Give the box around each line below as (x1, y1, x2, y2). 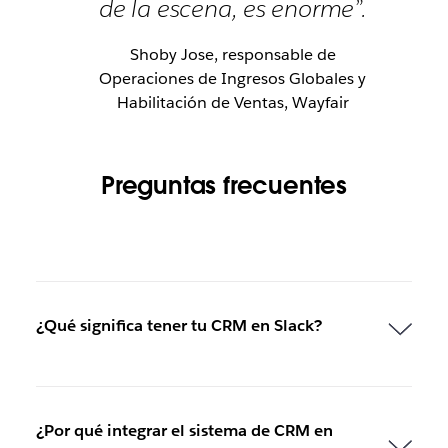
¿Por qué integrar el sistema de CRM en (35, 420, 333, 442)
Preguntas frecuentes (100, 170, 348, 202)
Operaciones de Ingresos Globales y (99, 68, 367, 90)
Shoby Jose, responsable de (129, 44, 336, 66)
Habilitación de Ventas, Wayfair (116, 92, 349, 114)
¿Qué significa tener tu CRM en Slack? (35, 315, 322, 337)
